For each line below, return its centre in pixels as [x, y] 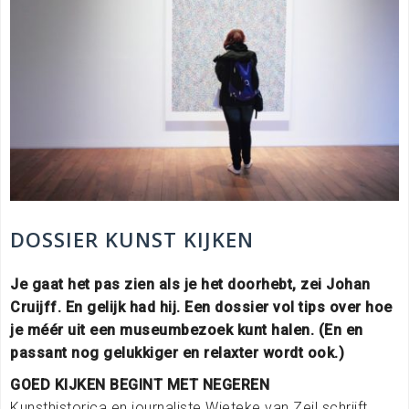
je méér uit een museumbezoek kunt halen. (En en [187, 330]
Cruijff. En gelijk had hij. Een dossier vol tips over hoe [201, 307]
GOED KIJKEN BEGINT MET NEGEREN [140, 384]
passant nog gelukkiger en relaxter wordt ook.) [177, 352]
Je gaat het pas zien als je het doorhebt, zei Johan [190, 284]
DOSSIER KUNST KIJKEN [132, 239]
